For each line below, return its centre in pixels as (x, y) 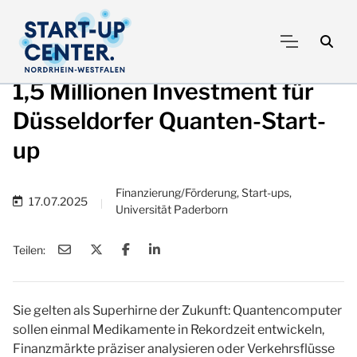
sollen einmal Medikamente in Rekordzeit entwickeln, (169, 330)
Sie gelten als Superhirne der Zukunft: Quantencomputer (177, 310)
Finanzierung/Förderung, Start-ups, (204, 192)
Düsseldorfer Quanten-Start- (169, 121)
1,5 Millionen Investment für (163, 91)
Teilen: (29, 249)
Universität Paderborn (172, 209)
